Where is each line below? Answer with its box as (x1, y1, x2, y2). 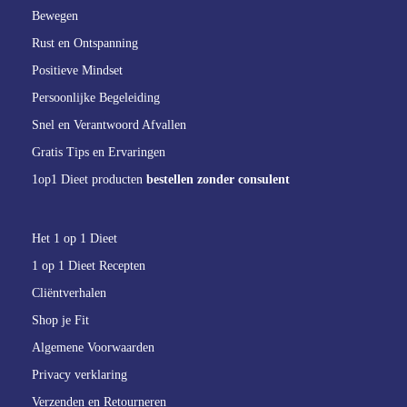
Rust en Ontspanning (32, 36, 138, 50)
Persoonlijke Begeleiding (32, 91, 160, 104)
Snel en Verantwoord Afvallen (32, 118, 186, 132)
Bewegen (32, 9, 78, 23)
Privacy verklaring (32, 368, 127, 382)
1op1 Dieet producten (32, 173, 146, 186)
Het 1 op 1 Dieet (32, 232, 117, 245)
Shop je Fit (32, 313, 89, 327)
